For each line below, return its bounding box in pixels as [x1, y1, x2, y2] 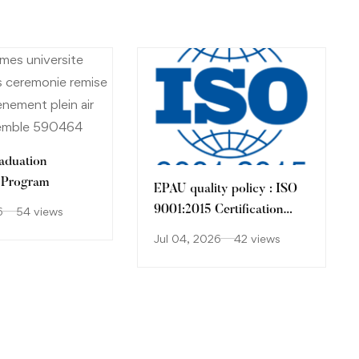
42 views [234, 232, 280, 246]
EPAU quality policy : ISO [154, 183, 297, 196]
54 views [16, 204, 63, 218]
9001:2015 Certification [154, 204, 283, 217]
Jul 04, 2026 [154, 232, 221, 246]
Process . [154, 224, 204, 238]
